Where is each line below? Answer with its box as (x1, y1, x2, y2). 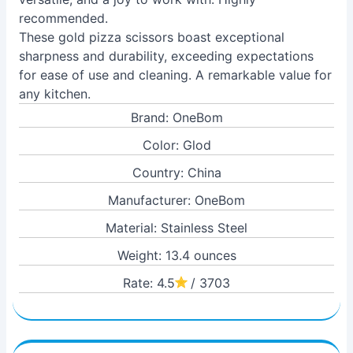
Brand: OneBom (130, 110, 223, 125)
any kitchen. (19, 86, 91, 102)
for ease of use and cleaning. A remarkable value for (19, 67, 332, 83)
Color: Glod (142, 137, 211, 153)
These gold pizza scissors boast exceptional (19, 29, 284, 45)
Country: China (132, 165, 221, 180)
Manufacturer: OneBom (108, 192, 245, 208)
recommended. (19, 10, 108, 26)
